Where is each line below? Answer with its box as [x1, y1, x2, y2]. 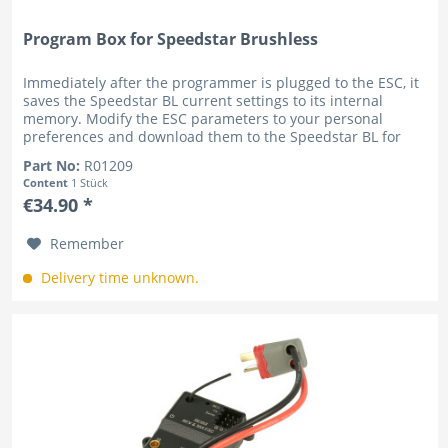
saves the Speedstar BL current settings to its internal [23, 90, 384, 110]
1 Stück [71, 174, 109, 190]
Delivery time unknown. [37, 267, 200, 287]
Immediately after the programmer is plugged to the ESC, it [23, 72, 420, 92]
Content [23, 174, 72, 190]
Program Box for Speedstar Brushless [23, 27, 319, 50]
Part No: [23, 155, 85, 175]
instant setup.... [23, 144, 129, 164]
